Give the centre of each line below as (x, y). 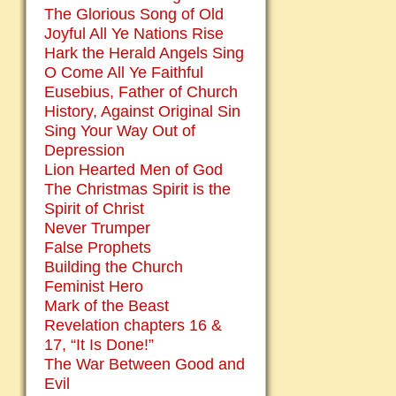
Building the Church (114, 267)
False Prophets (98, 247)
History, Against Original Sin (142, 111)
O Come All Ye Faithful (124, 72)
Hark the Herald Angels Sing (144, 53)
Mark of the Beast (107, 306)
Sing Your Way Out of (120, 131)
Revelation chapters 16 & (133, 325)
